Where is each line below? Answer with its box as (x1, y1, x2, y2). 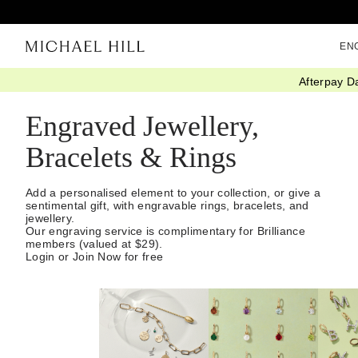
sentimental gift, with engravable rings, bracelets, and (26, 199, 309, 213)
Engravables (125, 81, 175, 90)
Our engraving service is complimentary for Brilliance (26, 225, 305, 238)
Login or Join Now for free (26, 250, 164, 264)
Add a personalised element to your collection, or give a (26, 186, 320, 200)
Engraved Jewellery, (26, 110, 259, 143)
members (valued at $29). (26, 237, 163, 251)
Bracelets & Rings (26, 141, 237, 174)
